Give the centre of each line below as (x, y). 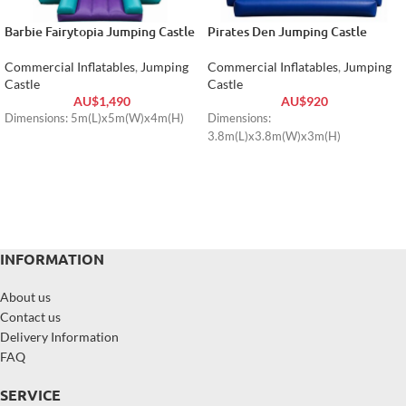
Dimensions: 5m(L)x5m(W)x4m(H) (94, 119)
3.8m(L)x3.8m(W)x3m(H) (274, 137)
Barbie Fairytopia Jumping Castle (100, 32)
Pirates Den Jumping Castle (287, 32)
